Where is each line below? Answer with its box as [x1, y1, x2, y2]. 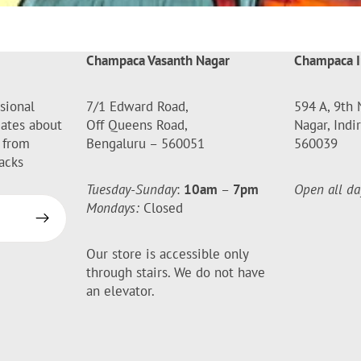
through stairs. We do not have [86, 263, 266, 281]
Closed [139, 198, 184, 217]
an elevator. [86, 281, 156, 300]
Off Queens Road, [86, 115, 189, 134]
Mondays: [86, 198, 140, 217]
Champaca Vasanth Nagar [86, 51, 230, 69]
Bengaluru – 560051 [86, 134, 205, 152]
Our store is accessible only [86, 244, 249, 263]
